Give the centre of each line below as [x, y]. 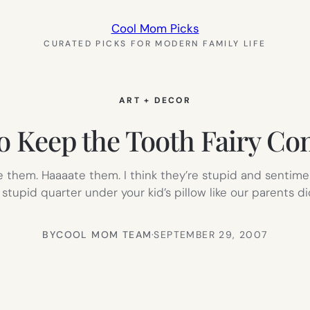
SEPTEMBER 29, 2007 [211, 234]
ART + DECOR [155, 100]
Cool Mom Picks [155, 28]
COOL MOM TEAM [104, 234]
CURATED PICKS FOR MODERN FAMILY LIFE [155, 44]
